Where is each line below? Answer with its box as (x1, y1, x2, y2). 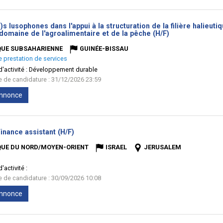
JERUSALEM (144, 143, 181, 151)
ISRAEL (106, 143, 127, 151)
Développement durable (29, 66, 98, 73)
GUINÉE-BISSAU (80, 45, 128, 52)
